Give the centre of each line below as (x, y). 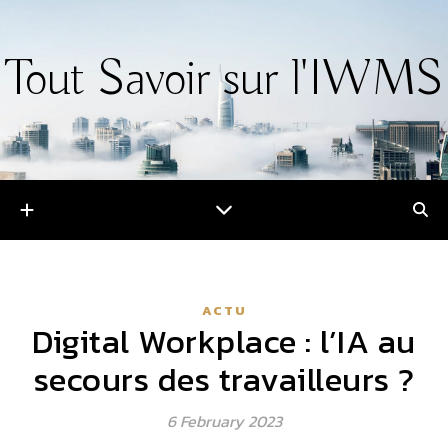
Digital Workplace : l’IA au (224, 341)
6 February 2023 (224, 421)
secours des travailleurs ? (224, 379)
